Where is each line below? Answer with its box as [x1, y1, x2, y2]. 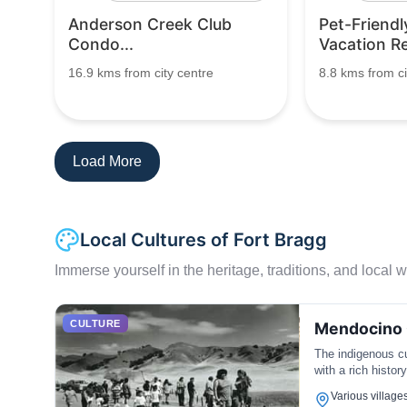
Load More [73, 154, 142, 169]
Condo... [68, 35, 134, 54]
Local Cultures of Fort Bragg [80, 229, 327, 251]
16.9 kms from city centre [68, 65, 213, 80]
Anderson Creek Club [68, 15, 232, 34]
